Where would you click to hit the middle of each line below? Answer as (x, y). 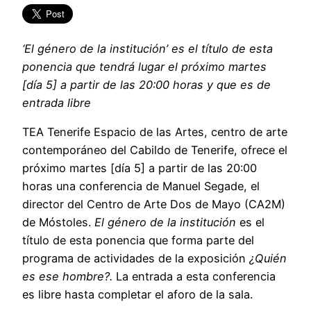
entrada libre (57, 103)
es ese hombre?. (69, 277)
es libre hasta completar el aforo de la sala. (137, 295)
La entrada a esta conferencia (196, 277)
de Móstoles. (58, 222)
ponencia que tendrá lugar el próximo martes (144, 67)
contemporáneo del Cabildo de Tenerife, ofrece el (155, 150)
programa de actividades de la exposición (136, 259)
